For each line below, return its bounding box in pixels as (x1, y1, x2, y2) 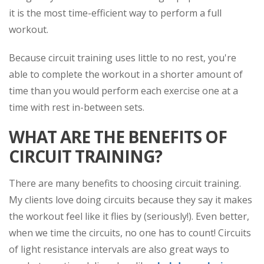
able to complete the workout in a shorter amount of (9, 67, 243, 81)
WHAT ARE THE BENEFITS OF (9, 125, 227, 148)
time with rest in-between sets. (9, 100, 144, 114)
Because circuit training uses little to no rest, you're (9, 51, 236, 64)
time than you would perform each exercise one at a (9, 84, 238, 97)
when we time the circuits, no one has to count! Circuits (9, 226, 251, 239)
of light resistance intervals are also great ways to (9, 242, 229, 256)
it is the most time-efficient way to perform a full (9, 6, 222, 19)
